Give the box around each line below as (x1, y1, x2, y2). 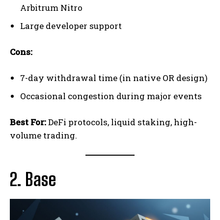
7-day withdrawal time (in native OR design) (20, 72, 208, 84)
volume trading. (10, 130, 77, 141)
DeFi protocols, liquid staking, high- (46, 116, 197, 128)
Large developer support (20, 20, 122, 32)
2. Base (10, 169, 56, 191)
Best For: (10, 116, 46, 128)
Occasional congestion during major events (20, 90, 202, 102)
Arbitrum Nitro (20, 2, 82, 14)
